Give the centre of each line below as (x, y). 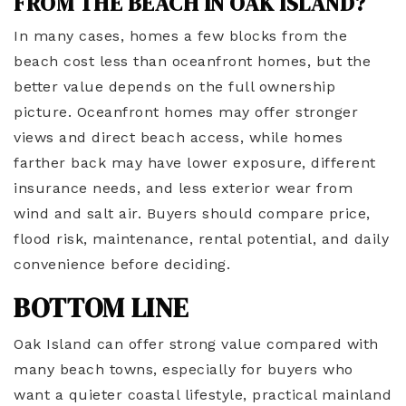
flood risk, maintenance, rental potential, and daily (201, 239)
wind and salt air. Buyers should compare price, (192, 214)
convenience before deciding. (125, 265)
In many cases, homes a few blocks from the (180, 36)
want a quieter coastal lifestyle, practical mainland (203, 395)
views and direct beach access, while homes (178, 138)
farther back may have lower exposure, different (195, 163)
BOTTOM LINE (101, 308)
